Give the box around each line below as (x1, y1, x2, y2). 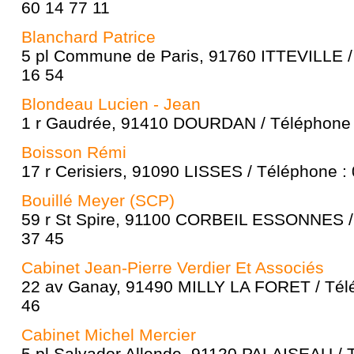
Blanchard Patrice (21, 28, 156, 46)
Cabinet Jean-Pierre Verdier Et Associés (21, 258, 324, 277)
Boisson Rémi (21, 143, 126, 161)
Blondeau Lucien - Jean (21, 95, 201, 113)
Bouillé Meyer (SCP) (21, 191, 175, 209)
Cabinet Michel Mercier (21, 326, 196, 344)
